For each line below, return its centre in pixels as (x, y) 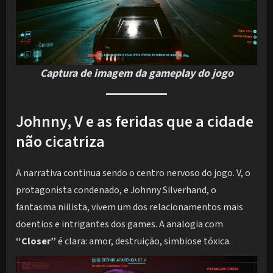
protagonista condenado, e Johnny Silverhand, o (116, 190)
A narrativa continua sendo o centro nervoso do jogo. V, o (133, 173)
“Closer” (36, 242)
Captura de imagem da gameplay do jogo (136, 73)
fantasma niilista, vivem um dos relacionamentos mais (129, 207)
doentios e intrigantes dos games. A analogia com (119, 225)
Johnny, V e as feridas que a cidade (135, 121)
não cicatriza (60, 141)
